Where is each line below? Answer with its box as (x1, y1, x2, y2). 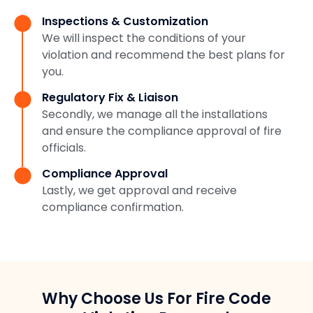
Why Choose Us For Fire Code (42, 287, 271, 310)
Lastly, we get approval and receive (42, 182, 237, 198)
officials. (42, 139, 86, 156)
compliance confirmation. (42, 198, 184, 215)
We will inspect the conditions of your (42, 29, 246, 46)
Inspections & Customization (42, 13, 208, 29)
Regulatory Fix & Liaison (42, 89, 178, 105)
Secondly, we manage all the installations (42, 105, 268, 122)
